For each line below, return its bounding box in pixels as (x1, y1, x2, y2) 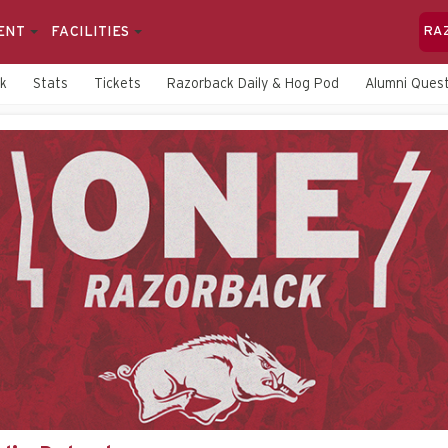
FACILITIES (50, 25, 134, 39)
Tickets (94, 77, 141, 91)
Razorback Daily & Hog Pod (167, 77, 339, 91)
